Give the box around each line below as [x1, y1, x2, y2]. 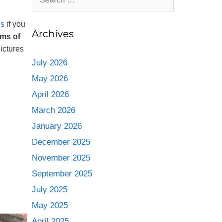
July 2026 [31, 58, 67, 67]
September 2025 [31, 169, 92, 178]
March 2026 [31, 106, 75, 115]
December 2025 [31, 137, 90, 147]
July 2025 [31, 185, 67, 194]
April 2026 [31, 90, 69, 99]
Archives [31, 28, 74, 40]
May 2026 [31, 74, 68, 83]
